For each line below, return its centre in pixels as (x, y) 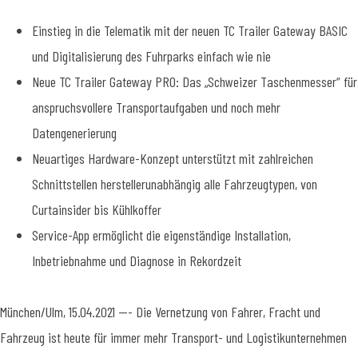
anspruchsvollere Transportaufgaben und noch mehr (156, 107)
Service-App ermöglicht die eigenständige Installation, (161, 235)
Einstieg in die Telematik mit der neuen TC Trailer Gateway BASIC (190, 30)
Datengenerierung (74, 132)
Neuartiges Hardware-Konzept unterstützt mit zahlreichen (173, 158)
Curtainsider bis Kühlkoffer (97, 209)
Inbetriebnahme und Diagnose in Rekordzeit (137, 260)
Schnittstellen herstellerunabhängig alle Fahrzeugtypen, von (175, 183)
